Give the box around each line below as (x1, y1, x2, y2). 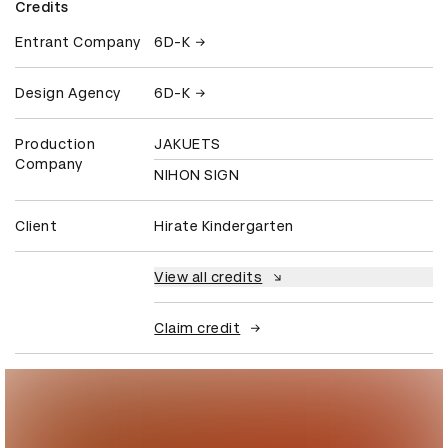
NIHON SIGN (154, 167, 240, 184)
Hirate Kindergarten (154, 218, 294, 235)
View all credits (154, 269, 263, 286)
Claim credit (154, 320, 241, 337)
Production (15, 136, 95, 153)
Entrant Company (15, 34, 141, 51)
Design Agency (15, 85, 121, 102)
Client (15, 218, 57, 235)
